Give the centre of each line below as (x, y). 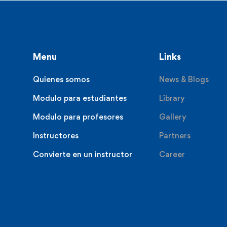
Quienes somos (61, 80)
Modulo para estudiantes (80, 98)
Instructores (56, 136)
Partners (175, 136)
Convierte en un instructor (83, 155)
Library (172, 98)
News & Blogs (184, 80)
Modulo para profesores (78, 117)
